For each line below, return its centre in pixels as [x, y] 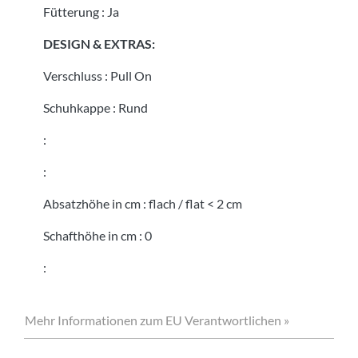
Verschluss [73, 75]
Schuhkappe [77, 107]
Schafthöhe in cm [90, 235]
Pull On [131, 75]
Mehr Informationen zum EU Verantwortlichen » [157, 320]
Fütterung [71, 11]
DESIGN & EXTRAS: [99, 43]
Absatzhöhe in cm [92, 203]
